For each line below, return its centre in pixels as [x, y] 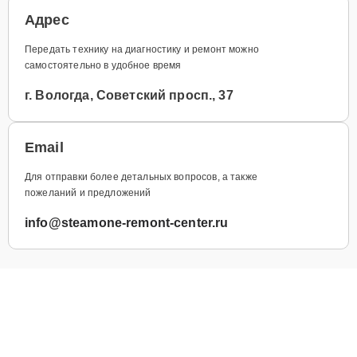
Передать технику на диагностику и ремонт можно [142, 49]
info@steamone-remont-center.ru [127, 222]
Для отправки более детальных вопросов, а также [141, 177]
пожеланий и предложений [88, 192]
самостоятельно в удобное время [103, 65]
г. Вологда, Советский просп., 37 [129, 95]
